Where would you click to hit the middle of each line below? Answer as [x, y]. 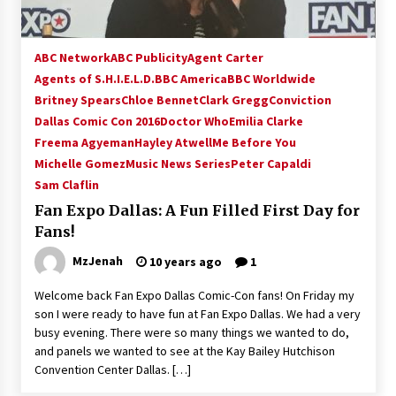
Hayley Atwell [173, 142]
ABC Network [72, 57]
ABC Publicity [148, 57]
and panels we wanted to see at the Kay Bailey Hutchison [184, 351]
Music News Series [178, 164]
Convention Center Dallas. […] [112, 369]
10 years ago [184, 262]
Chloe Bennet [160, 100]
